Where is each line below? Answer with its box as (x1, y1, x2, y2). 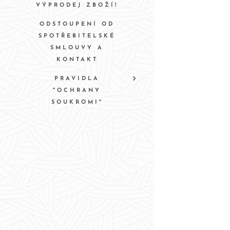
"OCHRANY (53, 87, 101, 93)
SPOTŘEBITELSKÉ (39, 33, 116, 39)
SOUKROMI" (51, 99, 103, 105)
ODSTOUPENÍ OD (40, 21, 114, 27)
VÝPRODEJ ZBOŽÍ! (36, 2, 118, 8)
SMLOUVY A (50, 45, 104, 51)
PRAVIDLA (54, 75, 100, 82)
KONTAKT (56, 56, 98, 63)
